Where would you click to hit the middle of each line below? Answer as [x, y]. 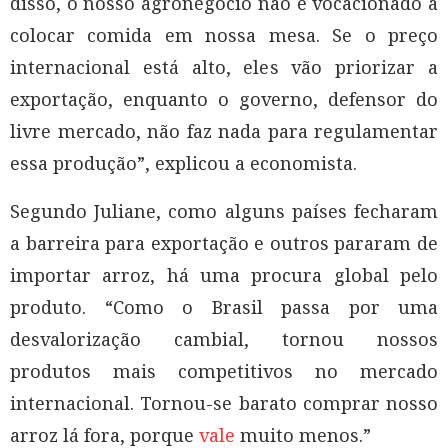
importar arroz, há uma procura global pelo [224, 274]
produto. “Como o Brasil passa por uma [224, 306]
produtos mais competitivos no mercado [224, 370]
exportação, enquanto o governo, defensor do [224, 98]
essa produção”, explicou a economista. [183, 162]
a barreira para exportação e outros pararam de [224, 242]
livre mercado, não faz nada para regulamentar [224, 130]
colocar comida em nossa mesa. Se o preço [224, 34]
